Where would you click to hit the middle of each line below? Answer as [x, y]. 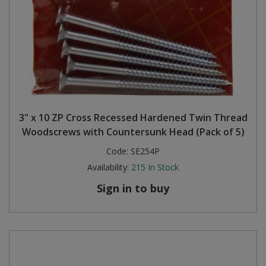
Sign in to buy [133, 188]
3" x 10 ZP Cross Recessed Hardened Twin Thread [133, 117]
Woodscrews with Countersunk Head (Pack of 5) [133, 132]
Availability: [108, 167]
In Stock [163, 167]
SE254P [145, 151]
